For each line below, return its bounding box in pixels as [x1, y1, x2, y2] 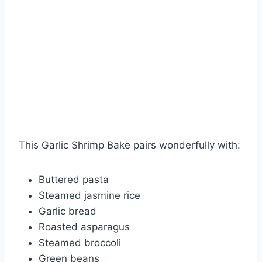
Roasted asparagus [39, 221, 130, 233]
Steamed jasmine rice [39, 189, 140, 202]
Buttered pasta [39, 174, 109, 186]
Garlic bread [39, 205, 96, 218]
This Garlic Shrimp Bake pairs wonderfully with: [19, 139, 240, 151]
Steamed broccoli [39, 237, 121, 249]
